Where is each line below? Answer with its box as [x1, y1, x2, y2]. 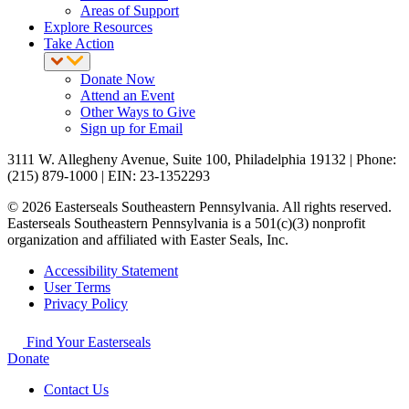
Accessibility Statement [44, 262, 178, 278]
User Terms [44, 278, 110, 295]
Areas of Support [80, 2, 179, 18]
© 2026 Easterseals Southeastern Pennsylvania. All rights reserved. [7, 198, 392, 215]
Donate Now [80, 70, 155, 87]
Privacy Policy [44, 295, 128, 311]
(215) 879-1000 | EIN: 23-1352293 [7, 167, 210, 184]
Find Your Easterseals [23, 333, 151, 350]
